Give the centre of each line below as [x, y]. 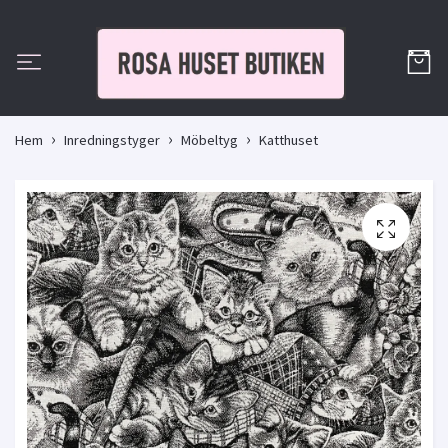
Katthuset [288, 140]
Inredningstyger [112, 140]
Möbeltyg [209, 140]
